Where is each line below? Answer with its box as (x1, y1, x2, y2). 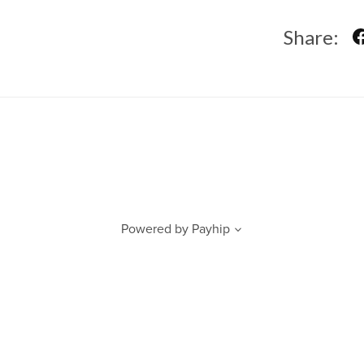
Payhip (192, 221, 230, 238)
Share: (283, 24, 339, 49)
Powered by (121, 221, 188, 238)
